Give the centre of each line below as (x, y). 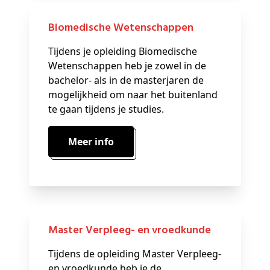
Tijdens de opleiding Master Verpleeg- (135, 254)
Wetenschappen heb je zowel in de (127, 66)
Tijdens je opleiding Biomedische (123, 52)
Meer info (96, 142)
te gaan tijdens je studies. (107, 109)
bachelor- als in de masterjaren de (126, 80)
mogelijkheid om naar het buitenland (133, 95)
